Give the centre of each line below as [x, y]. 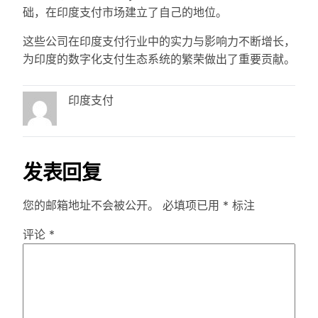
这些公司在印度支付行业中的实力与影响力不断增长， [159, 42]
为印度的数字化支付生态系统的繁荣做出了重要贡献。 [159, 59]
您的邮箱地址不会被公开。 [91, 205]
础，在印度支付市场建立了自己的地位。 [125, 12]
